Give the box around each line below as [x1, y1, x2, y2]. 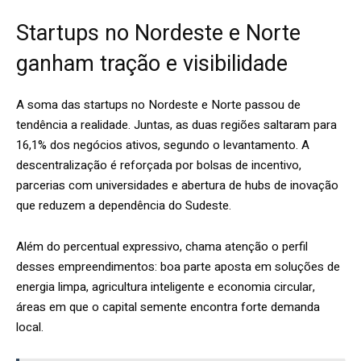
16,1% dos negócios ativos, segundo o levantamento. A [16, 135, 309, 154]
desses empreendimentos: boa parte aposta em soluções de [16, 257, 340, 276]
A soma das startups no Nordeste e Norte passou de [16, 95, 301, 114]
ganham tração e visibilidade [16, 50, 288, 77]
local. [16, 317, 44, 336]
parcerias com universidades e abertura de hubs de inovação [16, 176, 338, 194]
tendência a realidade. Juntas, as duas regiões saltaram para [16, 115, 337, 134]
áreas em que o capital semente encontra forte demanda [16, 297, 320, 316]
